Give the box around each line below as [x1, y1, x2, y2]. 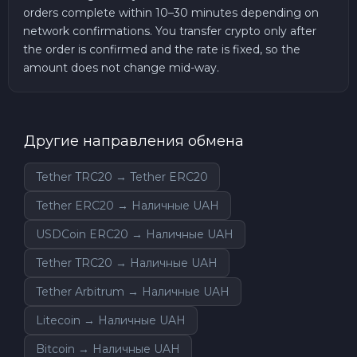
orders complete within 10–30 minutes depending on [23, 5, 319, 20]
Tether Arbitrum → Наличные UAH [36, 284, 229, 299]
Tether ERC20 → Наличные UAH [36, 198, 219, 213]
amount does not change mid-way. [23, 60, 219, 75]
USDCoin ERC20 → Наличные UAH [36, 226, 233, 241]
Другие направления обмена [24, 131, 244, 150]
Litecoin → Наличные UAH [36, 312, 186, 328]
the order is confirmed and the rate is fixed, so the [23, 41, 300, 57]
